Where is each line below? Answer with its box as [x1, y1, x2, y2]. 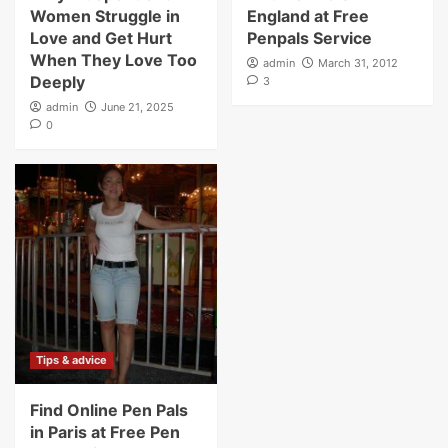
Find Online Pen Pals [30, 400, 188, 421]
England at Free [246, 6, 369, 27]
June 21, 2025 [101, 100, 174, 115]
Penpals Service [246, 28, 372, 49]
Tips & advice [36, 353, 107, 368]
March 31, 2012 [317, 56, 398, 71]
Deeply [30, 72, 85, 93]
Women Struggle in [30, 6, 180, 27]
